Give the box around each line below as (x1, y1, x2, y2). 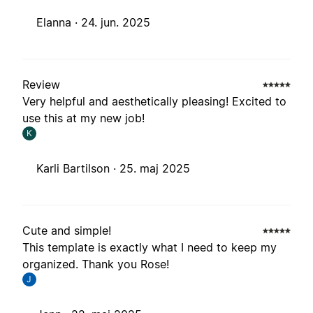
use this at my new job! (22, 111, 145, 126)
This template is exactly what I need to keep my (22, 240, 277, 255)
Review (22, 78, 60, 92)
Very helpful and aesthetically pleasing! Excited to (22, 94, 286, 109)
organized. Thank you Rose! (22, 257, 169, 272)
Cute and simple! (22, 224, 111, 238)
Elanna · (36, 15, 81, 30)
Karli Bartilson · (36, 161, 119, 176)
